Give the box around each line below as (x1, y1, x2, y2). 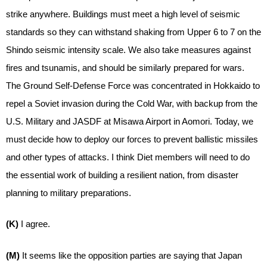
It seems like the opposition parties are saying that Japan (22, 250, 242, 260)
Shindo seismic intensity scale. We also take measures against (6, 44, 251, 55)
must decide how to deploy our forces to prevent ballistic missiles (6, 133, 258, 144)
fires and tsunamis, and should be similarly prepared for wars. (6, 62, 244, 73)
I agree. (21, 219, 50, 229)
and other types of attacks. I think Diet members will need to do (6, 151, 250, 162)
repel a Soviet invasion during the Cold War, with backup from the (6, 98, 257, 108)
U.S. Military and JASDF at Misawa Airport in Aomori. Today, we (6, 116, 253, 126)
